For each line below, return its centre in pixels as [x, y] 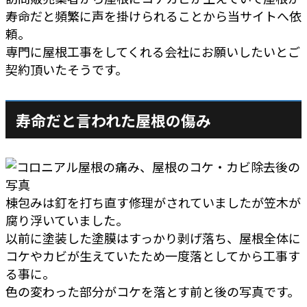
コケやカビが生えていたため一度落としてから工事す [153, 255]
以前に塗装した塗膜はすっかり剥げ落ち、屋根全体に [153, 237]
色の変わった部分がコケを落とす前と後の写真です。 [152, 291]
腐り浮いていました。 [67, 220]
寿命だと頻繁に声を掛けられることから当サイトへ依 [153, 15]
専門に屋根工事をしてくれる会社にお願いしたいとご [153, 51]
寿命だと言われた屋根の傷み [114, 120]
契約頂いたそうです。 [66, 69]
